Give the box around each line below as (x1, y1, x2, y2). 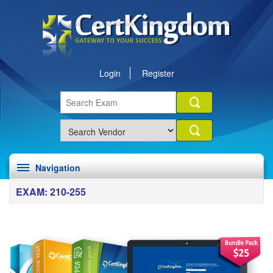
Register (141, 67, 174, 79)
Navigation (35, 161, 80, 174)
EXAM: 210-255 (16, 185, 86, 199)
